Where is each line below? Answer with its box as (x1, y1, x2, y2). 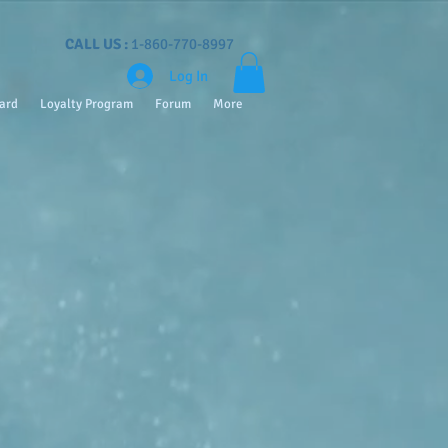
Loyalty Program (40, 96, 133, 112)
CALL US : (65, 35, 128, 53)
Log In (168, 66, 208, 85)
